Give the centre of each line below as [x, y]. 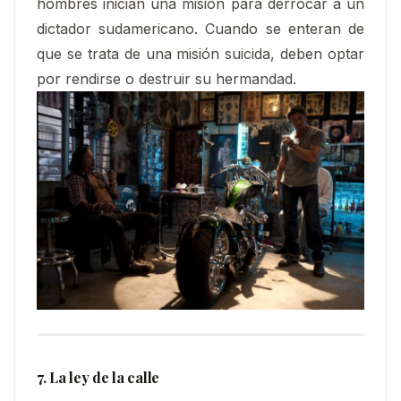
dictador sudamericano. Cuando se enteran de [200, 28]
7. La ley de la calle [98, 378]
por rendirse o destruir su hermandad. [166, 78]
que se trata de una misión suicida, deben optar [200, 53]
